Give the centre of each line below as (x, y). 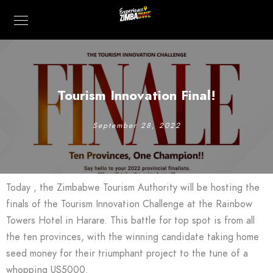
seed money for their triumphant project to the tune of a (127, 253)
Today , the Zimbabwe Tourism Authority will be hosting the (133, 188)
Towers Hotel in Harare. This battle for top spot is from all (130, 221)
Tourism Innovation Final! (136, 95)
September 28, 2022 (136, 126)
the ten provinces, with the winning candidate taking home (133, 237)
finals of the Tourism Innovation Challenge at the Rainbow (129, 204)
